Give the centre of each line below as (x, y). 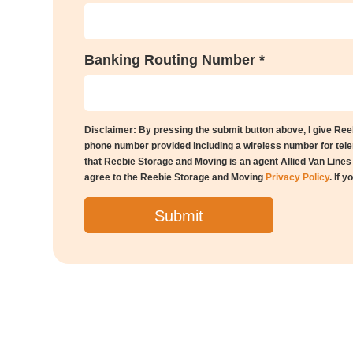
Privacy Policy (297, 178)
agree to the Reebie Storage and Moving (175, 178)
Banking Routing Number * (175, 59)
